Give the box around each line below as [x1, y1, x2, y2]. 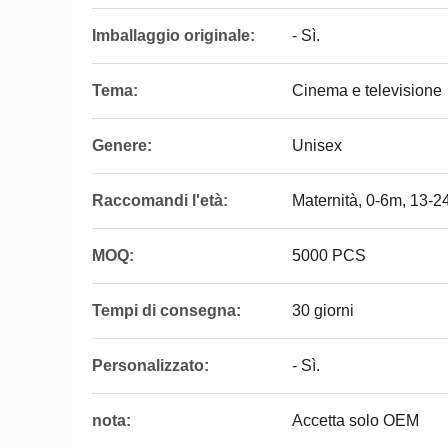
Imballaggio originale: [92, 27, 255, 44]
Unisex [292, 137, 342, 154]
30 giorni [292, 302, 354, 319]
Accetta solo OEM [292, 412, 419, 429]
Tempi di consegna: [92, 302, 241, 319]
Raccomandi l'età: [92, 192, 228, 209]
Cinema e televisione [292, 82, 442, 99]
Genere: [92, 137, 152, 154]
